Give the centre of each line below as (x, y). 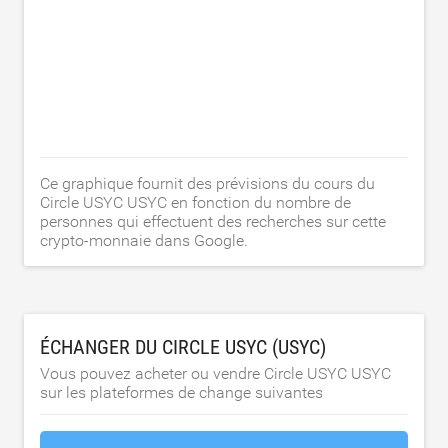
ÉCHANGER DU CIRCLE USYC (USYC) (183, 347)
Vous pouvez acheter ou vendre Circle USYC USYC (215, 373)
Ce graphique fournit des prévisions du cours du (207, 183)
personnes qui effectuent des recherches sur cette (213, 221)
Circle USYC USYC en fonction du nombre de (195, 202)
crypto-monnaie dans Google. (144, 240)
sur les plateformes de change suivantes (181, 392)
